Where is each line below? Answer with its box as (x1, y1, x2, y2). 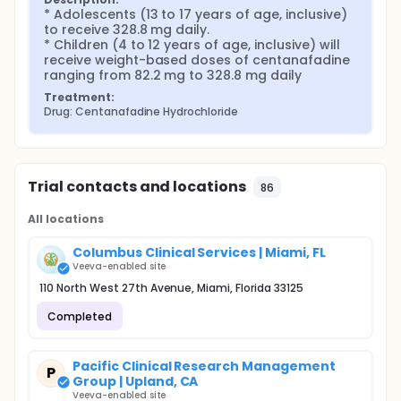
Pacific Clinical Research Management (73, 357, 336, 375)
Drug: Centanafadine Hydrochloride (44, 104, 239, 119)
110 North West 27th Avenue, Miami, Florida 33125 (39, 280, 303, 295)
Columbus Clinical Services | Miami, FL (73, 243, 326, 261)
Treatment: (44, 90, 115, 105)
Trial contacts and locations (28, 176, 247, 197)
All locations (28, 211, 104, 226)
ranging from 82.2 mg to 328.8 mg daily (44, 66, 302, 84)
